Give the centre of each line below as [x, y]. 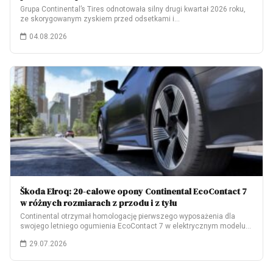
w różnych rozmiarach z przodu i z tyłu [98, 203]
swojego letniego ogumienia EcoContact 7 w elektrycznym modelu [133, 226]
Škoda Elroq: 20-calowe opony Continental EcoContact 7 [133, 191]
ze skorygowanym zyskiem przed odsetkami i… [100, 19]
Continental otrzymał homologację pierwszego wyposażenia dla [128, 216]
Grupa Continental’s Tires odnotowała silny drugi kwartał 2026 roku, [133, 9]
